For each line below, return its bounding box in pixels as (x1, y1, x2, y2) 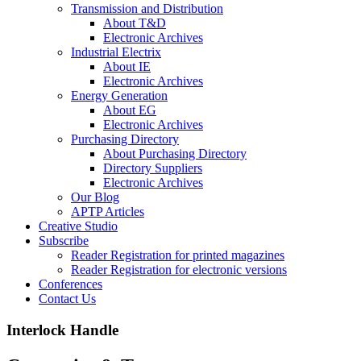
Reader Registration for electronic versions (71, 263, 287, 276)
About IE (103, 60, 151, 73)
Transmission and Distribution (71, 2, 223, 15)
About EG (103, 103, 156, 117)
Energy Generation (71, 89, 168, 102)
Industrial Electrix (71, 45, 161, 59)
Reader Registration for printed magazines (71, 248, 284, 262)
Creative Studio (39, 219, 118, 233)
